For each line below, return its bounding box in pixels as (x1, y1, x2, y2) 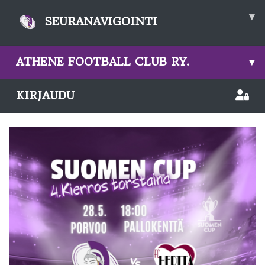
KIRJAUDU (16, 89, 75, 102)
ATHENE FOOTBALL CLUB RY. (16, 55, 189, 69)
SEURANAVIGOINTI (44, 15, 157, 29)
